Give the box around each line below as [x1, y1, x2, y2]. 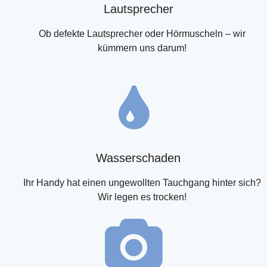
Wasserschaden [96, 151, 181, 164]
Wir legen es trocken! [97, 192, 187, 202]
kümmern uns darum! [97, 43, 187, 53]
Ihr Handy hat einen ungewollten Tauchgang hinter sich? [23, 178, 261, 188]
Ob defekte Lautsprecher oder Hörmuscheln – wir [38, 29, 246, 39]
